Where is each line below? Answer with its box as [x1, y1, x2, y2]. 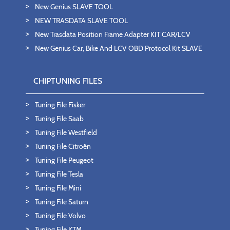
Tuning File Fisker [35, 100, 85, 110]
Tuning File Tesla [35, 169, 83, 179]
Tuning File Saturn [35, 197, 88, 207]
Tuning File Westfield [35, 128, 97, 138]
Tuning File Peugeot [35, 156, 93, 165]
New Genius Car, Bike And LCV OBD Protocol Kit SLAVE [35, 44, 202, 53]
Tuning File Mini [35, 183, 81, 193]
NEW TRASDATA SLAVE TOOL [35, 16, 128, 26]
